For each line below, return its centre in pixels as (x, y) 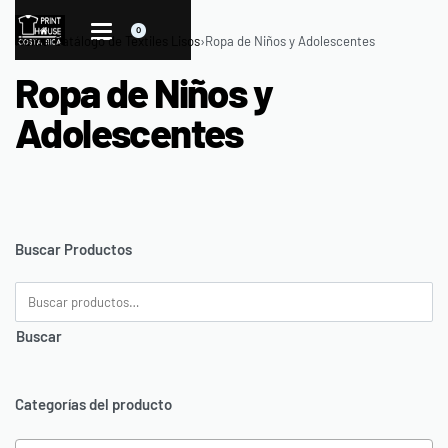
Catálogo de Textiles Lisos (127, 41)
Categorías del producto (93, 404)
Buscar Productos (73, 249)
